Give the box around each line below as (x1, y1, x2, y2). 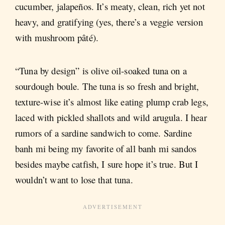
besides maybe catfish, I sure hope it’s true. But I (15, 157, 198, 170)
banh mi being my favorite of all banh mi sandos (15, 142, 197, 155)
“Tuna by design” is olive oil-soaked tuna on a (15, 64, 187, 77)
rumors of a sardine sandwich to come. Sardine (15, 126, 192, 139)
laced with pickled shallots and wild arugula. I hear (15, 110, 207, 124)
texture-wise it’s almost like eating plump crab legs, (15, 95, 208, 108)
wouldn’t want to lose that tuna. (15, 173, 133, 186)
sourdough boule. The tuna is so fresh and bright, (15, 79, 199, 92)
